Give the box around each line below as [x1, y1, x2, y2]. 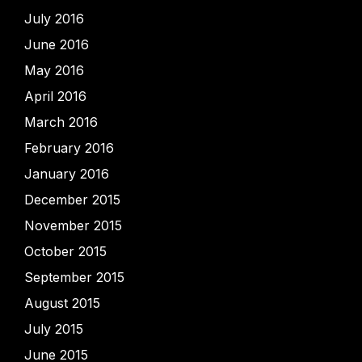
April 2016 [24, 87, 86, 104]
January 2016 [24, 165, 109, 182]
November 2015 [24, 217, 122, 234]
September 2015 [24, 268, 124, 285]
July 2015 [24, 320, 83, 337]
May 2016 [24, 61, 84, 78]
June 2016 [24, 36, 89, 53]
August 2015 [24, 294, 100, 311]
